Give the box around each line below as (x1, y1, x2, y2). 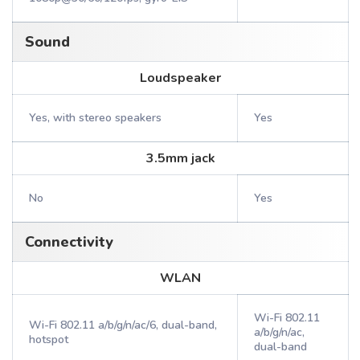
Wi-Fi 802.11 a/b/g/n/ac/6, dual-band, (29, 317, 217, 333)
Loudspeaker (140, 69, 221, 87)
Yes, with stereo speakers (29, 110, 162, 125)
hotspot (29, 332, 68, 347)
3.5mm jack (145, 149, 215, 167)
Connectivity (25, 232, 113, 252)
